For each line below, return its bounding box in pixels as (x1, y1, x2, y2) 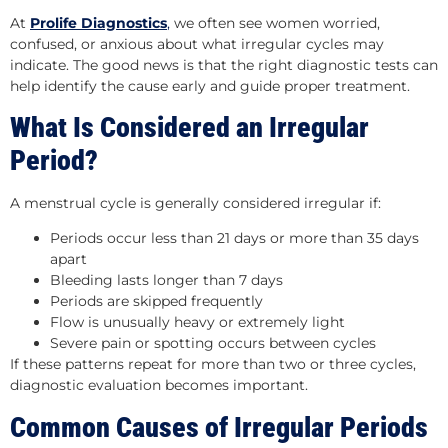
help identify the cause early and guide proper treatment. (10, 76, 410, 95)
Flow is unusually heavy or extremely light (50, 313, 345, 332)
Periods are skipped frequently (50, 292, 263, 311)
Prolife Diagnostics (30, 13, 167, 32)
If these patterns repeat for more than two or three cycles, (10, 355, 416, 374)
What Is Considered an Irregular (10, 111, 369, 145)
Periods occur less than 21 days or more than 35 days (50, 229, 419, 248)
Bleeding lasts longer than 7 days (50, 271, 283, 290)
